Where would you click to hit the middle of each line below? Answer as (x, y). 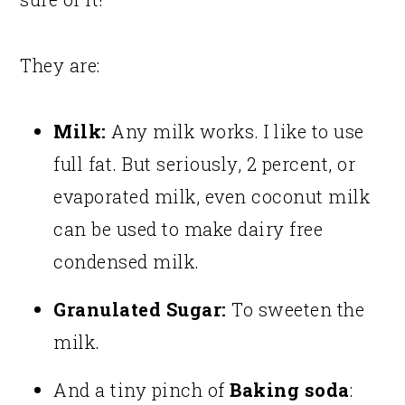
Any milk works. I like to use (235, 132)
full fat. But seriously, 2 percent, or (205, 164)
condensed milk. (127, 262)
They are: (60, 66)
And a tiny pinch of (142, 390)
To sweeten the (296, 310)
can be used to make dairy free (188, 229)
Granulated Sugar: (140, 310)
